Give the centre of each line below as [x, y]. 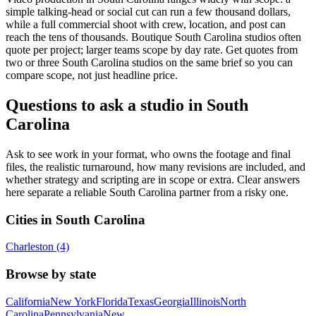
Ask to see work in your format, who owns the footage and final [148, 154]
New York [73, 301]
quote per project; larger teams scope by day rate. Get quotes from [152, 50]
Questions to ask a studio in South [127, 105]
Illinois [205, 301]
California [28, 301]
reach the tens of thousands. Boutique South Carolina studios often [153, 37]
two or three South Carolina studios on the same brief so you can [149, 63]
